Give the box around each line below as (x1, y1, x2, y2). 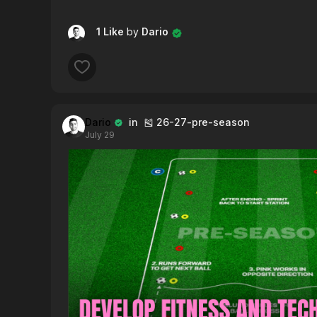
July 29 (85, 129, 115, 141)
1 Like (96, 25, 127, 38)
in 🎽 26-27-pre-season (123, 116, 250, 129)
